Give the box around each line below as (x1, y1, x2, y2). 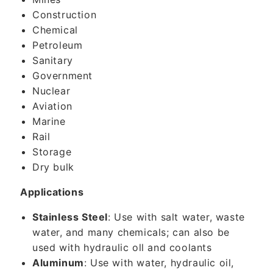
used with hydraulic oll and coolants (32, 241, 212, 253)
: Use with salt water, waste (108, 211, 245, 223)
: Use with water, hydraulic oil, (83, 257, 235, 269)
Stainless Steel (32, 211, 108, 223)
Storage (32, 146, 72, 158)
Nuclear (32, 85, 71, 97)
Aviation (32, 100, 73, 112)
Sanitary (32, 54, 73, 66)
